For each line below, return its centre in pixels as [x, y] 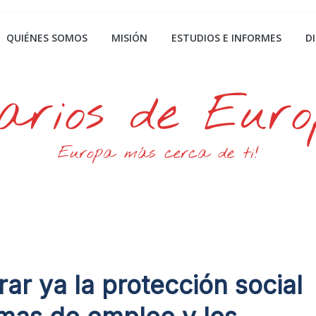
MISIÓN [129, 38]
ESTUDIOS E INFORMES [226, 38]
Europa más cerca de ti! [158, 154]
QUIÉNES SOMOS [47, 38]
